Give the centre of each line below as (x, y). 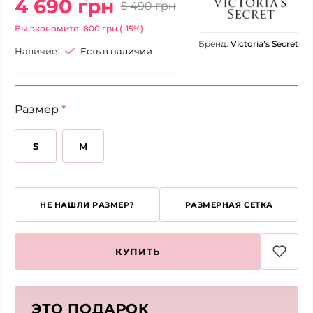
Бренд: (214, 44)
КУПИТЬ (138, 252)
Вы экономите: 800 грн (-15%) (79, 29)
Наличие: (37, 51)
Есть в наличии (116, 51)
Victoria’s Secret (264, 44)
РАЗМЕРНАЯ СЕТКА (229, 205)
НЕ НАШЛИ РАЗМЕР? (87, 205)
